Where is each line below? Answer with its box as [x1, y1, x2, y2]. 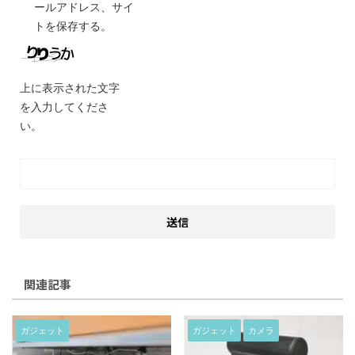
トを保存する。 [34, 18, 112, 32]
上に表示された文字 [20, 80, 120, 94]
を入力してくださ [20, 99, 109, 113]
